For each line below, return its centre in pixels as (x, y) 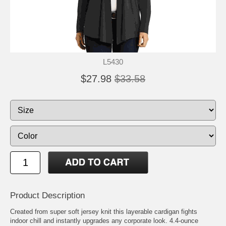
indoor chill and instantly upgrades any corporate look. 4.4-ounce (104, 220)
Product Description (47, 195)
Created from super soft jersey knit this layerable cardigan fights (104, 211)
